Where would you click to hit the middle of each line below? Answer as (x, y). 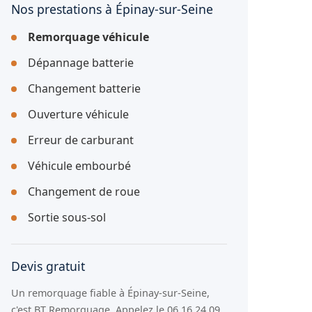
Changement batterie (84, 88)
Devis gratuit (48, 266)
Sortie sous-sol (67, 217)
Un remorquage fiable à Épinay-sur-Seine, (110, 293)
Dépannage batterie (81, 63)
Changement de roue (84, 192)
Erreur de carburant (81, 140)
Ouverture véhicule (78, 114)
